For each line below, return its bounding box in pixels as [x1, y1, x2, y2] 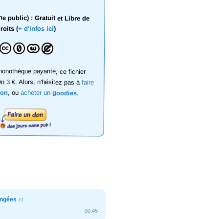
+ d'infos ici [18, 24, 54, 33]
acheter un [21, 88, 53, 97]
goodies [52, 89, 77, 97]
